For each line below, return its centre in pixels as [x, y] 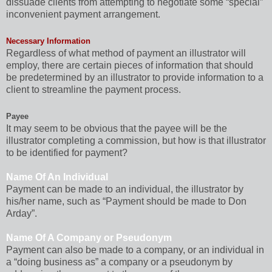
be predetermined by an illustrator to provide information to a [135, 77]
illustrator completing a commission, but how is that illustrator [136, 140]
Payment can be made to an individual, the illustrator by [125, 189]
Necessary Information [48, 41]
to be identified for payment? [67, 152]
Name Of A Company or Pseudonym [89, 237]
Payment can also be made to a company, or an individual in [135, 250]
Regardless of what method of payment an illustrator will [126, 53]
